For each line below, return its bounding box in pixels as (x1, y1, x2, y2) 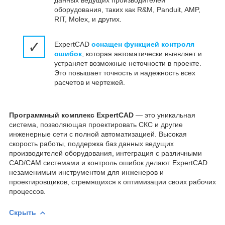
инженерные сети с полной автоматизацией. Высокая (9, 130, 187, 139)
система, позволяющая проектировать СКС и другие (9, 121, 183, 129)
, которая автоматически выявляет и (82, 50, 202, 58)
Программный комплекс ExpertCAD (9, 111, 134, 120)
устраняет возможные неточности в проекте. (54, 59, 201, 68)
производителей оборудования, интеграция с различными (9, 149, 202, 158)
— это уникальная (134, 111, 195, 120)
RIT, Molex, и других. (54, 15, 122, 24)
